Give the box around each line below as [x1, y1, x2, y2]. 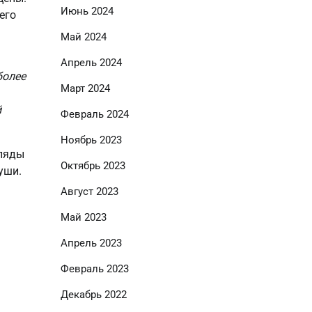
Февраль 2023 [60, 263, 129, 275]
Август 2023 [60, 185, 118, 198]
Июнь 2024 [60, 5, 114, 17]
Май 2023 [60, 211, 107, 224]
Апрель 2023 [60, 237, 122, 249]
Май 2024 [60, 31, 107, 43]
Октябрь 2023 [60, 159, 125, 172]
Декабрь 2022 [60, 288, 127, 301]
